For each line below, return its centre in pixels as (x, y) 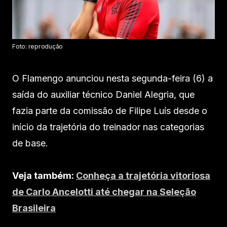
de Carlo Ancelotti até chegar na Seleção (104, 192)
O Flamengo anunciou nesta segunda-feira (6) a (112, 79)
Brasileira (34, 208)
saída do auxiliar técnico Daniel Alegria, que (103, 95)
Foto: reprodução (38, 47)
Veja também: (44, 176)
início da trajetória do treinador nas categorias (108, 127)
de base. (30, 143)
